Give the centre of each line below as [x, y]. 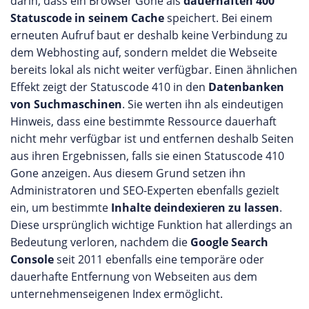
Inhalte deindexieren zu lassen [195, 208]
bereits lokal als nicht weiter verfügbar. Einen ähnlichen [154, 70]
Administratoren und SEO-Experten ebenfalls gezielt [145, 190]
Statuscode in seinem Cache [87, 18]
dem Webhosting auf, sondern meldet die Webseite [144, 52]
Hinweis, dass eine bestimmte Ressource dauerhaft [143, 121]
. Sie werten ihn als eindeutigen [203, 104]
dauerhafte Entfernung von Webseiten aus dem [134, 277]
